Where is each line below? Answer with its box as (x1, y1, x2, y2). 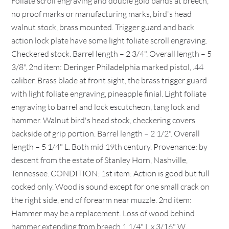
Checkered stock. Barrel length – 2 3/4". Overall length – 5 (11, 49, 212, 59)
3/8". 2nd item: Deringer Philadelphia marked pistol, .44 (11, 62, 204, 72)
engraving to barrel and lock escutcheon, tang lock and (11, 102, 200, 112)
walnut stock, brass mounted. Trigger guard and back (11, 22, 195, 32)
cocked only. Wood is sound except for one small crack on (11, 181, 210, 192)
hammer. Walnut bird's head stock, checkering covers (11, 115, 196, 125)
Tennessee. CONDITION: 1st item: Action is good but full (11, 168, 210, 178)
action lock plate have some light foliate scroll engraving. (11, 35, 208, 45)
